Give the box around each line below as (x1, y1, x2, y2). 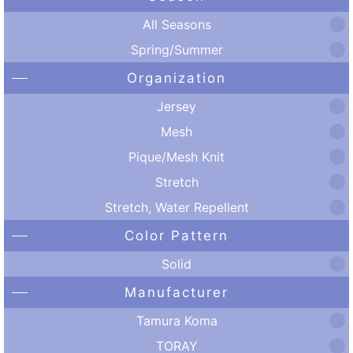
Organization (127, 70, 226, 86)
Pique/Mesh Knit (128, 148, 225, 165)
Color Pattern (124, 228, 229, 243)
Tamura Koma (136, 312, 217, 329)
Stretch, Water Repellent (104, 199, 249, 215)
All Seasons (142, 16, 211, 32)
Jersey (157, 98, 196, 114)
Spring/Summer (130, 41, 223, 58)
